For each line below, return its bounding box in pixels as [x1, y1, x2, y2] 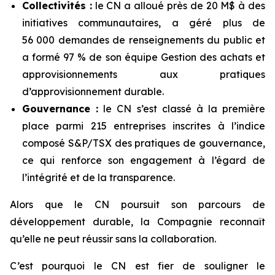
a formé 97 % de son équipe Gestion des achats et [22, 51, 265, 63]
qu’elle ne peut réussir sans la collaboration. [10, 233, 216, 245]
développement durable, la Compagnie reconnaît [10, 215, 265, 228]
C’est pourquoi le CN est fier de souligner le [10, 260, 265, 272]
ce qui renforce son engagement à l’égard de [22, 154, 265, 166]
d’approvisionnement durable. [22, 85, 164, 98]
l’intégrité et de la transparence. [22, 171, 175, 184]
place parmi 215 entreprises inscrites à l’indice [22, 120, 265, 132]
